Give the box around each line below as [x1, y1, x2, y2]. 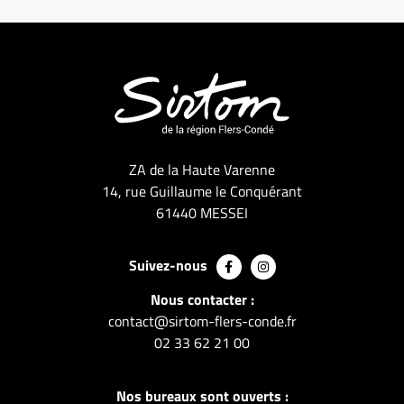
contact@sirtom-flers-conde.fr [107, 310, 297, 333]
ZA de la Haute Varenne [129, 158, 275, 180]
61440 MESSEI [156, 201, 248, 224]
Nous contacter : [150, 289, 254, 311]
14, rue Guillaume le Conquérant [102, 179, 302, 202]
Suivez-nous [128, 254, 207, 277]
